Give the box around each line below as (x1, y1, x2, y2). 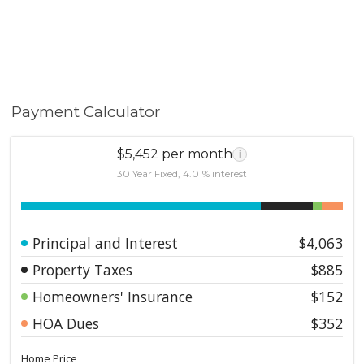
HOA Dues (32, 313, 100, 333)
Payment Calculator (11, 102, 161, 121)
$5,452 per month (117, 145, 232, 162)
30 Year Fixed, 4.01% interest (117, 167, 247, 180)
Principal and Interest (32, 232, 179, 253)
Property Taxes (32, 259, 133, 279)
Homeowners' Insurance (32, 286, 193, 306)
